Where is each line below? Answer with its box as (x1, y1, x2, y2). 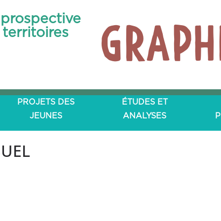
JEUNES (29, 112, 62, 120)
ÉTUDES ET (121, 98, 168, 106)
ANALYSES (123, 112, 166, 120)
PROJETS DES (17, 98, 74, 106)
